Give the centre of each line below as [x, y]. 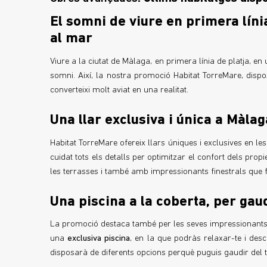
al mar [71, 38]
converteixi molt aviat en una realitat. [119, 90]
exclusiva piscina [99, 239]
